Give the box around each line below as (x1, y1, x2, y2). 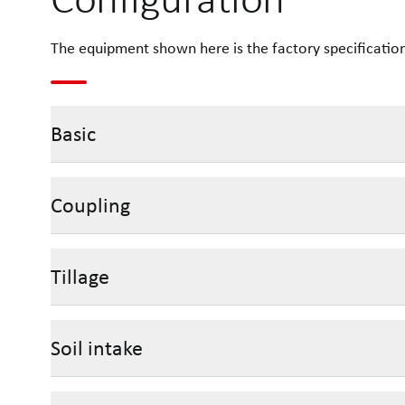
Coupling (51, 192, 130, 219)
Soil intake (51, 334, 143, 362)
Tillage (51, 263, 109, 290)
